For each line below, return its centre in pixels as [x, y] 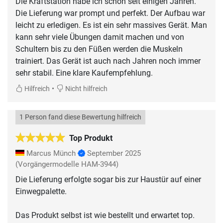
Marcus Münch [51, 153]
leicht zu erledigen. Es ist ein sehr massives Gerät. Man [111, 25]
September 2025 [114, 153]
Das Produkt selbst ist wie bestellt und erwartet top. [105, 215]
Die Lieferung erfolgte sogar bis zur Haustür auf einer [108, 179]
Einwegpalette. [41, 191]
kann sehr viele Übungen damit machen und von [100, 37]
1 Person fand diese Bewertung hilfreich [80, 117]
